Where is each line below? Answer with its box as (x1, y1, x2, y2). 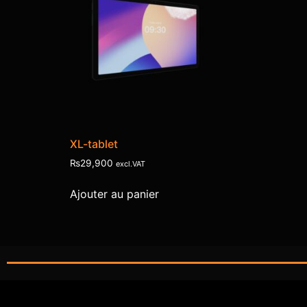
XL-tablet (70, 137, 118, 151)
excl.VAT (116, 159, 145, 169)
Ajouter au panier (70, 187, 159, 201)
